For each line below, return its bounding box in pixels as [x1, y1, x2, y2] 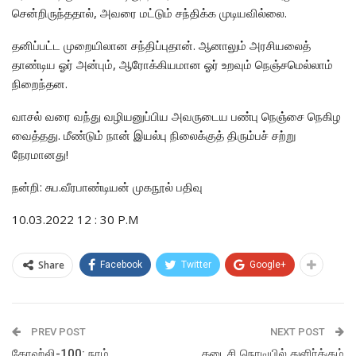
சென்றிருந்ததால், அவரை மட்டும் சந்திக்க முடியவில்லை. [12, 4, 287, 21]
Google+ [250, 258, 286, 270]
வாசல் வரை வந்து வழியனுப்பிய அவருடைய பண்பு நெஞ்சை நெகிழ [12, 107, 341, 124]
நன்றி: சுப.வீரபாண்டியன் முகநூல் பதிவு [12, 178, 203, 195]
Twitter [181, 258, 211, 270]
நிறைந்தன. [12, 75, 68, 91]
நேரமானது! [12, 145, 68, 162]
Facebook [100, 258, 142, 270]
